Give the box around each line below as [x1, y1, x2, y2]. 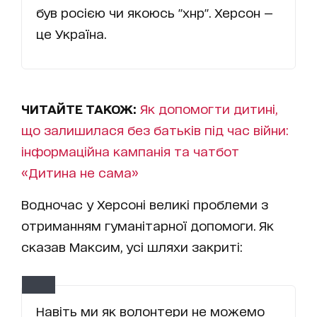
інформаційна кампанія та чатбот [21, 144, 239, 158]
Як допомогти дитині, [140, 101, 277, 116]
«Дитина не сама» [21, 165, 139, 180]
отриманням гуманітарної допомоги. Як [21, 218, 274, 233]
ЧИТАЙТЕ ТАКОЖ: [21, 101, 140, 116]
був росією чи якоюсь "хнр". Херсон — [36, 5, 272, 20]
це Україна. [36, 26, 106, 41]
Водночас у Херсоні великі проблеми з [21, 197, 268, 212]
